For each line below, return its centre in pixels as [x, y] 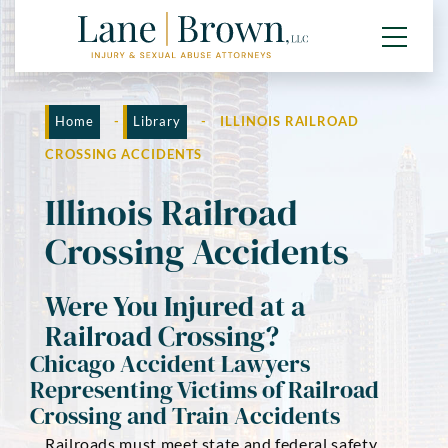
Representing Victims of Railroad [204, 389]
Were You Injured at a [175, 306]
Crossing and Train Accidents [185, 415]
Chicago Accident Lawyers [170, 363]
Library [157, 121]
